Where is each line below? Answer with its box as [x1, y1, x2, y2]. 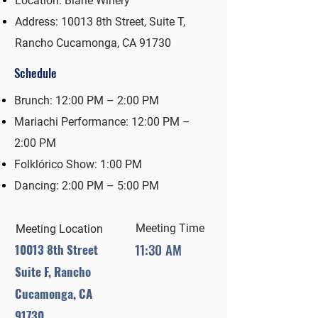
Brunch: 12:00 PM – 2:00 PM [14, 94, 159, 107]
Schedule [14, 64, 57, 82]
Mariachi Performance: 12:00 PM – [14, 115, 190, 128]
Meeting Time [136, 221, 204, 235]
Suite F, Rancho [15, 263, 91, 280]
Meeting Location [16, 222, 103, 236]
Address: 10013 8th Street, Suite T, [15, 15, 185, 28]
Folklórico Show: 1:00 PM [14, 158, 142, 171]
